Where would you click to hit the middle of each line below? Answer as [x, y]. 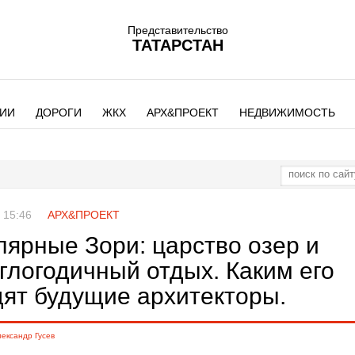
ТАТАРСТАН [177, 45]
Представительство [177, 30]
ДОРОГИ [59, 113]
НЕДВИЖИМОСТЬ [287, 113]
